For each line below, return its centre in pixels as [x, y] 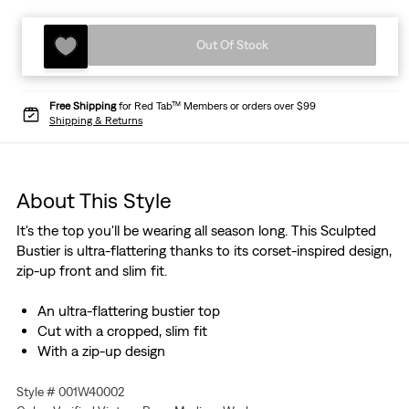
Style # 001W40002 [70, 392]
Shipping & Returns [96, 121]
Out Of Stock [232, 45]
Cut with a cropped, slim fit [122, 331]
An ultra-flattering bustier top [128, 311]
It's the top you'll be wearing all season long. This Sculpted [196, 231]
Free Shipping [83, 106]
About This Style [94, 200]
